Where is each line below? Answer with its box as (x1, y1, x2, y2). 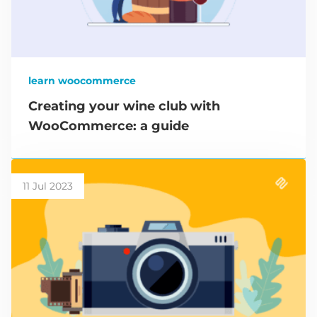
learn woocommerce (28, 74, 136, 88)
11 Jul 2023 (23, 180, 73, 193)
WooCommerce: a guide (28, 118, 189, 134)
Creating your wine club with (28, 98, 220, 115)
